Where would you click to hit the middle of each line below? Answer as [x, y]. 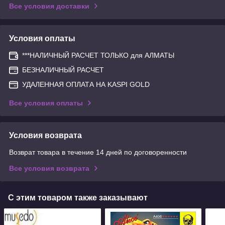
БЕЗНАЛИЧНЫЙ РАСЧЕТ [63, 70]
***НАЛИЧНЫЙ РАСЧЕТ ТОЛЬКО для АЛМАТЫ [98, 55]
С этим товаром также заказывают [78, 197]
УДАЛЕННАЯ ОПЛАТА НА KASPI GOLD [86, 84]
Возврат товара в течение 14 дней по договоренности [98, 152]
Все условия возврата [49, 168]
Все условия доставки [49, 6]
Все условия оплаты [46, 103]
